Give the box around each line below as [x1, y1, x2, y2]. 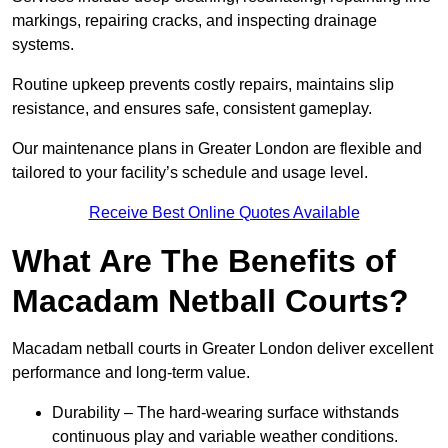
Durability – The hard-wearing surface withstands [52, 404, 399, 422]
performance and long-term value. [12, 364, 250, 382]
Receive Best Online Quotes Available [88, 204, 360, 222]
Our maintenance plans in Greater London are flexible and [12, 140, 422, 158]
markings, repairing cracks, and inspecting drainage [12, 12, 377, 30]
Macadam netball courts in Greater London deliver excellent [12, 340, 433, 358]
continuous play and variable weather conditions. [52, 428, 398, 446]
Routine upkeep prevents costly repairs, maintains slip [12, 76, 394, 94]
